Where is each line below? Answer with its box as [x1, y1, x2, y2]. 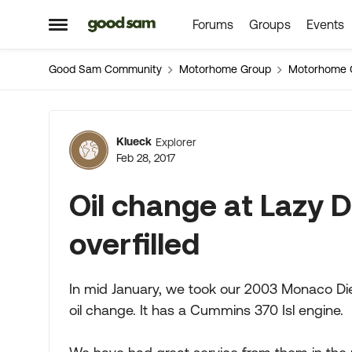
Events [306, 17, 344, 31]
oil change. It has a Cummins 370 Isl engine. [69, 302, 343, 318]
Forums [192, 17, 233, 31]
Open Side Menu [48, 22, 154, 38]
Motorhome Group [179, 63, 271, 75]
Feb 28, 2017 [116, 152, 175, 164]
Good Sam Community [49, 63, 162, 75]
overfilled [69, 226, 200, 260]
